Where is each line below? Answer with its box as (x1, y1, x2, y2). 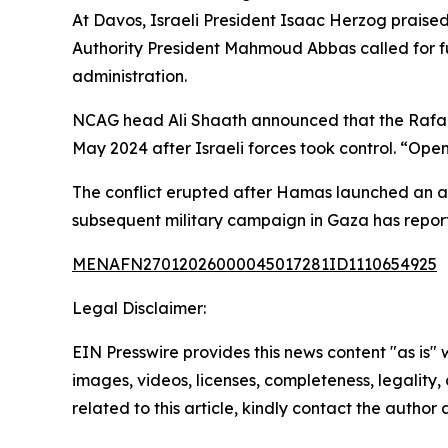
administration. (72, 66, 187, 86)
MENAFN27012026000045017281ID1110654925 (72, 254, 437, 274)
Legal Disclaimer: (72, 298, 206, 318)
